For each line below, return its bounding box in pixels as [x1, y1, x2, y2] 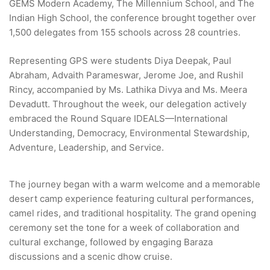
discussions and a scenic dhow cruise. [9, 251, 172, 262]
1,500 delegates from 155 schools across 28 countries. [9, 27, 240, 38]
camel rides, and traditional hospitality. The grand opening [9, 207, 256, 219]
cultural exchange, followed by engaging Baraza [9, 236, 213, 248]
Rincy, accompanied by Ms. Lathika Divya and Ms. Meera [9, 83, 247, 95]
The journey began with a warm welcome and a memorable [9, 178, 260, 190]
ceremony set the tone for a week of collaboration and [9, 222, 239, 233]
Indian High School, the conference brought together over [9, 12, 256, 24]
